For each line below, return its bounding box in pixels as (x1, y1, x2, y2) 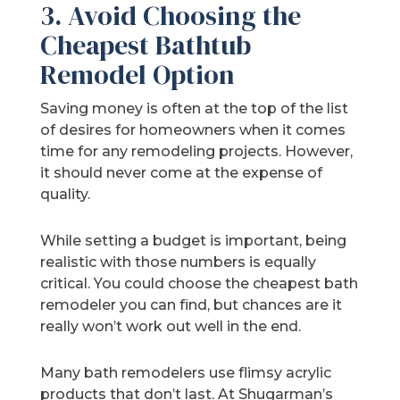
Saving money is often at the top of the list (40, 100, 349, 118)
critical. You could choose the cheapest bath (40, 275, 359, 293)
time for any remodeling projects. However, (40, 143, 354, 161)
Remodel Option (40, 56, 242, 94)
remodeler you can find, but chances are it (40, 296, 343, 314)
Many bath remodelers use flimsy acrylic (40, 364, 332, 382)
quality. (40, 186, 91, 204)
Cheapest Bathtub (40, 27, 252, 64)
